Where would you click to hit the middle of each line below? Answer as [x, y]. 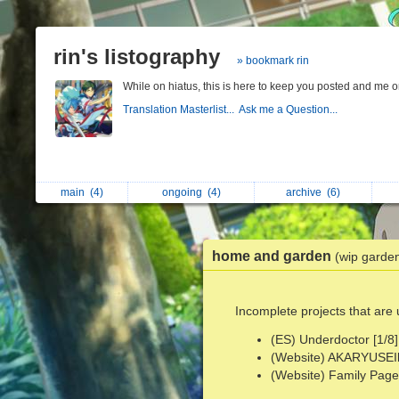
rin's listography [137, 57]
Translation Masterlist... [181, 110]
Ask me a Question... [289, 110]
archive [306, 192]
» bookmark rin [273, 61]
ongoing [184, 192]
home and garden [273, 256]
